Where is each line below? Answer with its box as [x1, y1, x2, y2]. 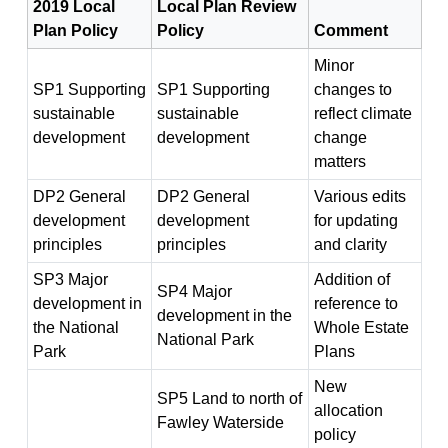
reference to [313, 295, 398, 312]
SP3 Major [32, 271, 108, 288]
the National [32, 319, 119, 336]
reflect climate [313, 105, 412, 122]
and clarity [313, 236, 387, 253]
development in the [156, 307, 292, 324]
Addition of [313, 271, 390, 288]
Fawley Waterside [156, 414, 284, 431]
